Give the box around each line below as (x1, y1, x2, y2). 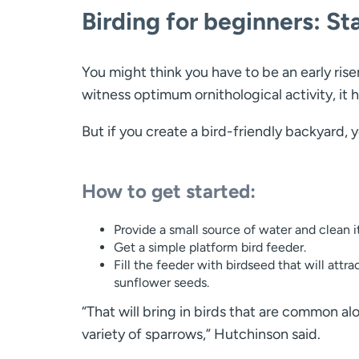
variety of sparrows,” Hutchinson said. (82, 325, 321, 343)
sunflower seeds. (114, 274, 209, 290)
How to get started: (82, 179, 256, 203)
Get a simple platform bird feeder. (114, 239, 306, 255)
